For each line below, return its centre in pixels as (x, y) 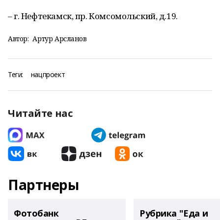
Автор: (18, 39)
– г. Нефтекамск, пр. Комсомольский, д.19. (93, 16)
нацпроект (48, 74)
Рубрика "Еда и (174, 213)
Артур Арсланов (60, 39)
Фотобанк (36, 213)
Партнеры (43, 185)
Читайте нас (40, 113)
